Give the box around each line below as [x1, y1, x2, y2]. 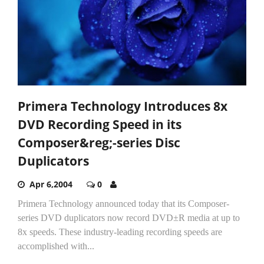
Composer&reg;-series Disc [18, 134, 180, 151]
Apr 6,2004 [29, 178, 72, 190]
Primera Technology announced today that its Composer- [18, 198, 229, 209]
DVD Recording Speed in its [18, 115, 181, 133]
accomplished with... [18, 240, 94, 251]
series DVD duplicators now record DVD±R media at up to [18, 212, 240, 223]
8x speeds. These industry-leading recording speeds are [18, 226, 222, 237]
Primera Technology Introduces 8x [18, 97, 227, 114]
